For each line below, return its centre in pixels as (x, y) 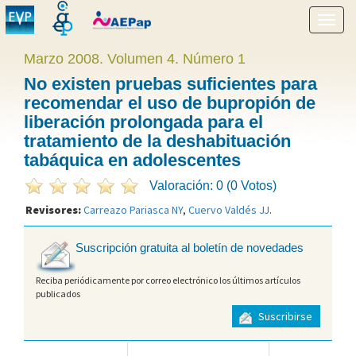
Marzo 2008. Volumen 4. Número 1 (135, 59)
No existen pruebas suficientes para (170, 84)
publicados (58, 293)
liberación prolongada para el (143, 122)
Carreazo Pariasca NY (133, 210)
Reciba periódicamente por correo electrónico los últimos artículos (168, 280)
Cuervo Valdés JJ (229, 210)
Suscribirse (284, 317)
